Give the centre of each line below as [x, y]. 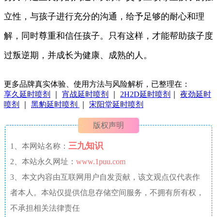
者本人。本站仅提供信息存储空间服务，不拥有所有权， [107, 192]
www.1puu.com [101, 161]
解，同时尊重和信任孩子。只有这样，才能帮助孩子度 [108, 36]
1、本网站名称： [39, 146]
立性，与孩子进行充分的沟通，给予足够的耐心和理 [104, 16]
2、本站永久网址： [43, 161]
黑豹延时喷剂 [55, 104]
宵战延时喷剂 [85, 94]
